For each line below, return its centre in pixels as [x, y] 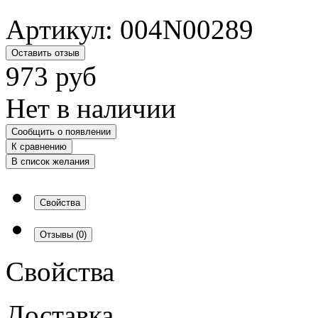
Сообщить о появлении [61, 131]
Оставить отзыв [45, 53]
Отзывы [58, 234]
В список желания [50, 161]
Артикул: [63, 29]
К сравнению [39, 146]
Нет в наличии [91, 108]
